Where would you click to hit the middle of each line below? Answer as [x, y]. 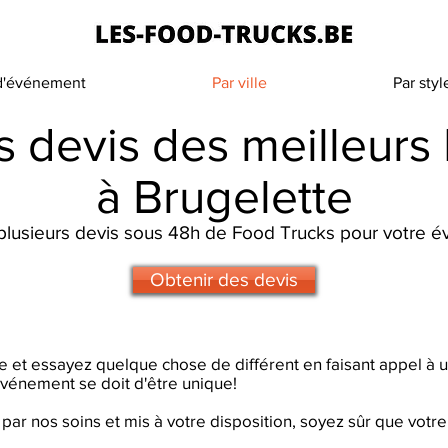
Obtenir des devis [224, 279]
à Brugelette [224, 196]
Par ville [239, 82]
